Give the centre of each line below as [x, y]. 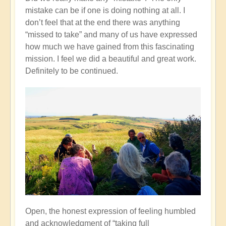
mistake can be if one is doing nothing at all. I [105, 10]
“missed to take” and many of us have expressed [111, 34]
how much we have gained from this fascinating [110, 46]
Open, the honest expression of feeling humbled [110, 211]
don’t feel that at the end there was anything [103, 22]
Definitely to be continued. [72, 71]
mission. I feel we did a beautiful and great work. [111, 59]
